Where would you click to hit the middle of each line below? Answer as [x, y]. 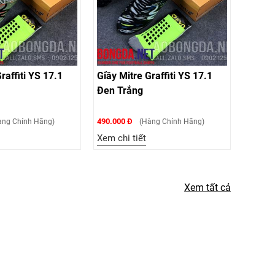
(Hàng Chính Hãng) [171, 122]
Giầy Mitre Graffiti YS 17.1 [155, 76]
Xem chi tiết [122, 138]
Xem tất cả [207, 188]
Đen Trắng [120, 91]
